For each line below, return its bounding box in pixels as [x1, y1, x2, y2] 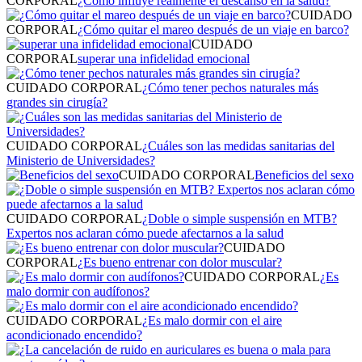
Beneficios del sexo [255, 167, 354, 182]
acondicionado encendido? [6, 327, 142, 342]
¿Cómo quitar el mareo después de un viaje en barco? [78, 22, 349, 36]
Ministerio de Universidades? [6, 153, 155, 167]
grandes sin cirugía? [6, 95, 107, 109]
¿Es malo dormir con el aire [142, 313, 282, 327]
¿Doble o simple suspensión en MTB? [142, 211, 337, 225]
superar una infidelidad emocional [78, 51, 250, 65]
